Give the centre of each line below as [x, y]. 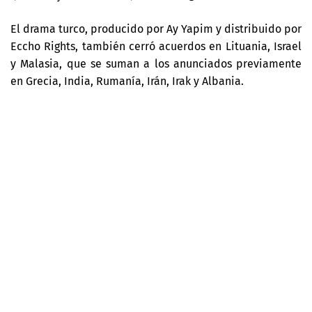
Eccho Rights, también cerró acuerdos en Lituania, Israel [156, 46]
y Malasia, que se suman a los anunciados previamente [156, 63]
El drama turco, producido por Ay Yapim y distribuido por [156, 29]
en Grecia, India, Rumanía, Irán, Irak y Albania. [127, 81]
